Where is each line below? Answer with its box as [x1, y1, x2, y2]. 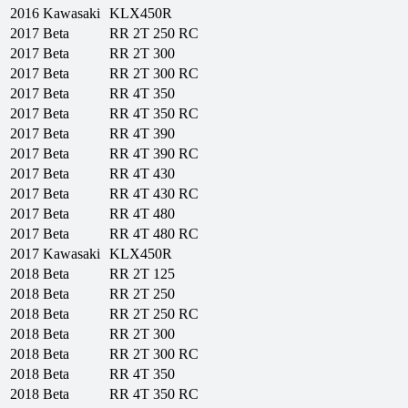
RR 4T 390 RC [109, 146, 199, 162]
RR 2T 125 [109, 266, 175, 282]
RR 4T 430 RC [109, 186, 199, 202]
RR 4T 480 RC [109, 226, 199, 242]
